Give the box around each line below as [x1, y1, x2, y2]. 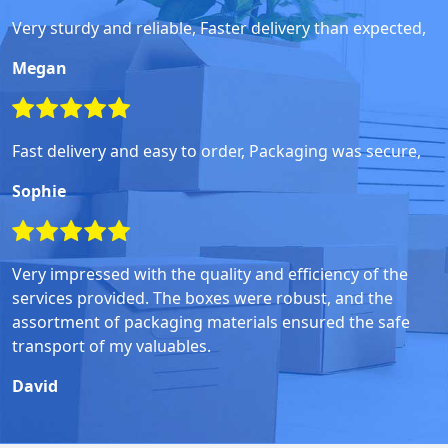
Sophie [12, 179, 66, 202]
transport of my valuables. [12, 334, 211, 357]
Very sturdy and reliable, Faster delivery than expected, [12, 16, 426, 39]
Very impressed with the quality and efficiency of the [12, 262, 408, 285]
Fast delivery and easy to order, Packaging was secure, [12, 139, 421, 162]
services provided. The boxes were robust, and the [12, 286, 393, 309]
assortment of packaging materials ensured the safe [12, 310, 410, 333]
